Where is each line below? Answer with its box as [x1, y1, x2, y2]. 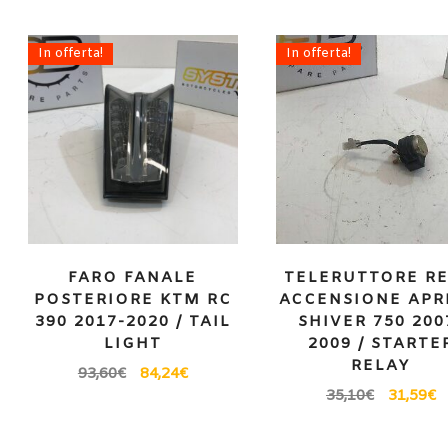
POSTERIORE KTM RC [33, 289, 232, 310]
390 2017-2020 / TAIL [34, 311, 231, 332]
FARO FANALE [68, 267, 198, 288]
